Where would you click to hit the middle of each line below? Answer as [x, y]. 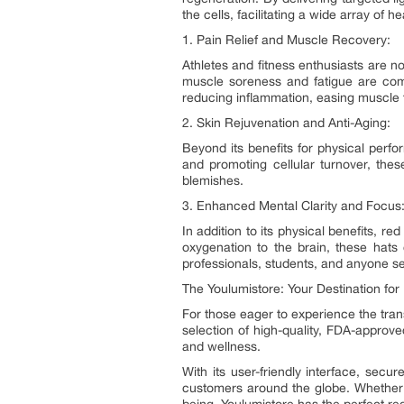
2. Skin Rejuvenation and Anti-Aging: [286, 123]
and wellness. [221, 346]
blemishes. [213, 180]
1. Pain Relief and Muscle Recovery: [286, 40]
